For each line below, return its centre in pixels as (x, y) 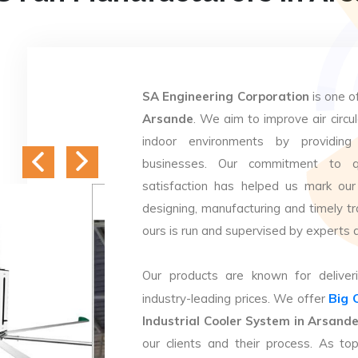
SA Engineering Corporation (226, 96)
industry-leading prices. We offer (236, 298)
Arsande (168, 119)
